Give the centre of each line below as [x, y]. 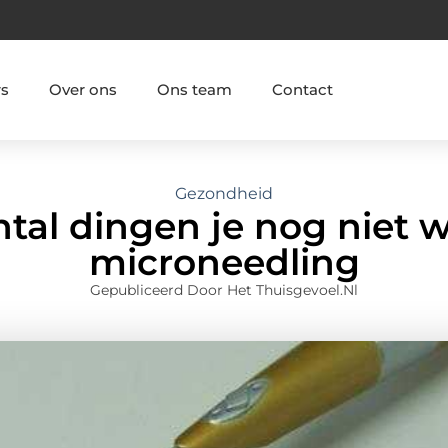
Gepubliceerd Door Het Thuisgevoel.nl [224, 290]
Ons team [194, 89]
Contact [302, 89]
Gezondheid [224, 194]
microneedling [224, 262]
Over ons [82, 89]
